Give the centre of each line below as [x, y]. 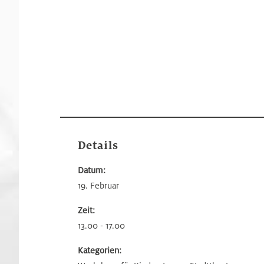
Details [98, 146]
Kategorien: [100, 250]
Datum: [92, 170]
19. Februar [98, 185]
